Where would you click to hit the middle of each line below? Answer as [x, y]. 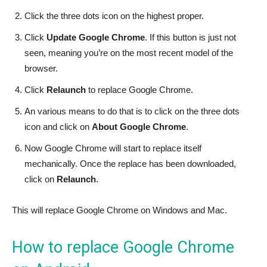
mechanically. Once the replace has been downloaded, [130, 163]
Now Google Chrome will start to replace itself [113, 148]
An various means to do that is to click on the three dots [132, 111]
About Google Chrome [139, 126]
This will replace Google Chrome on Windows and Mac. [119, 210]
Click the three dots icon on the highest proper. [114, 15]
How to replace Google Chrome [123, 247]
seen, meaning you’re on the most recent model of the [129, 52]
